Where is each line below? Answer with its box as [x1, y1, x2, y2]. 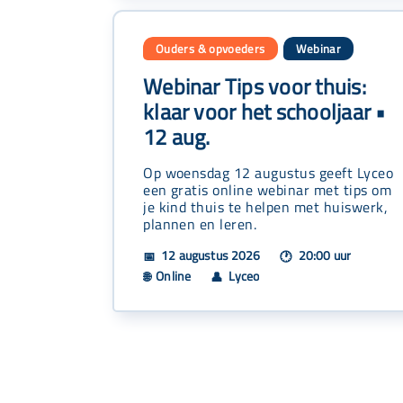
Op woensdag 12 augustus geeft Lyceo [143, 161, 394, 184]
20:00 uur [295, 246, 351, 264]
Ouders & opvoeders [156, 40, 265, 58]
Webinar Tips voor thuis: [143, 70, 366, 103]
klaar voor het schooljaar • [143, 95, 386, 129]
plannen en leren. [143, 212, 257, 236]
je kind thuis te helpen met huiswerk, [143, 195, 389, 219]
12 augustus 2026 [158, 246, 261, 264]
